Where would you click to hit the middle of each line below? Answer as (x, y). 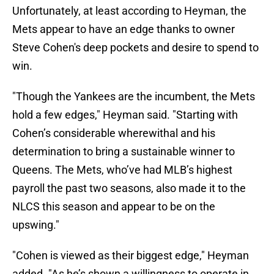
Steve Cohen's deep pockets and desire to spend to (135, 48)
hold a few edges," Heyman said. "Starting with (125, 115)
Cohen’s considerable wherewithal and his (114, 133)
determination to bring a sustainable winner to (124, 152)
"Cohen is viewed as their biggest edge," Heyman (131, 256)
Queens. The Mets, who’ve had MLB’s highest (122, 170)
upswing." (36, 225)
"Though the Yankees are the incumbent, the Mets (134, 97)
